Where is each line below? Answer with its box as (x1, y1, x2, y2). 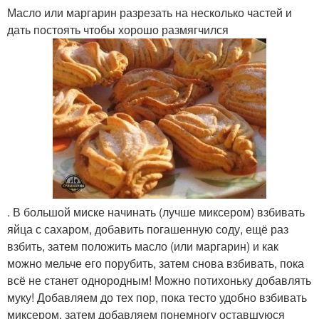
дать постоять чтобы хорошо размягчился (7, 21, 229, 38)
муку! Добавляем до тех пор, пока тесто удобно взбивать (7, 289, 307, 305)
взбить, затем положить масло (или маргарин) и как (7, 238, 278, 254)
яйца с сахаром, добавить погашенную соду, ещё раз (7, 221, 288, 237)
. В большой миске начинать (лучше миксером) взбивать (7, 204, 305, 220)
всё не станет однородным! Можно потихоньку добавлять (7, 272, 311, 288)
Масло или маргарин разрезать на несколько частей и (7, 4, 292, 21)
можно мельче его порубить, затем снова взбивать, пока (7, 255, 304, 271)
